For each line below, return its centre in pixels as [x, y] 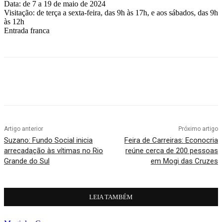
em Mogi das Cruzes [184, 161]
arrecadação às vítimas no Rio [54, 150]
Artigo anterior [24, 129]
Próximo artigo [198, 129]
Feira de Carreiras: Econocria [171, 140]
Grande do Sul [27, 161]
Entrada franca [27, 30]
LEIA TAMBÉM [111, 197]
